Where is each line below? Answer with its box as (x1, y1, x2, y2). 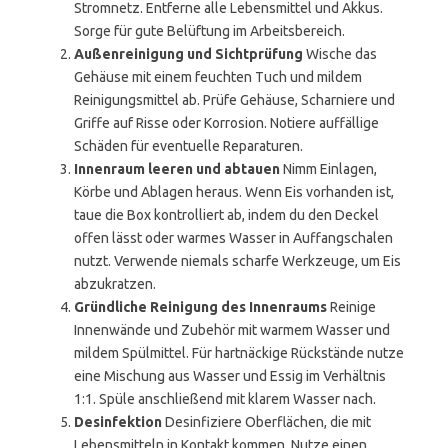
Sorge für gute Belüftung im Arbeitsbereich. (74, 23, 345, 39)
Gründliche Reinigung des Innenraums (74, 299, 327, 315)
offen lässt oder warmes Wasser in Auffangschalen (74, 230, 393, 246)
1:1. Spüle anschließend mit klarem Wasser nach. (74, 391, 376, 407)
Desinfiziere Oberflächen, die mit (162, 414, 371, 430)
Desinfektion (74, 414, 162, 430)
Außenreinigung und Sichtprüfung (74, 46, 303, 62)
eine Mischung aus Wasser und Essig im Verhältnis (74, 368, 386, 384)
